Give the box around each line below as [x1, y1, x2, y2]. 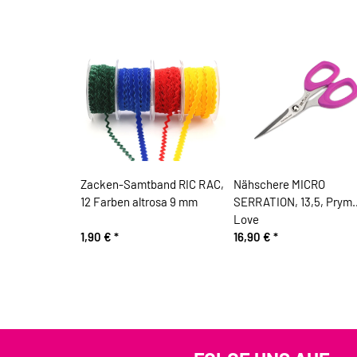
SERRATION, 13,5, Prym [233, 194, 352, 209]
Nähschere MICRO [233, 176, 325, 191]
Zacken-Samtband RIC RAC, [80, 176, 224, 191]
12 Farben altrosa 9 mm [80, 194, 198, 209]
